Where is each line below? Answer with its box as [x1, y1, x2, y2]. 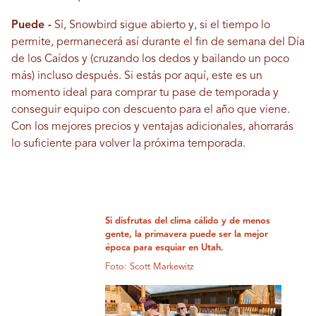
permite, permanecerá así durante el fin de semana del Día [11, 37, 305, 49]
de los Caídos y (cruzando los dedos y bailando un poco [11, 54, 289, 66]
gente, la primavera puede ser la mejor [105, 230, 269, 240]
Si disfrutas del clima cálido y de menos [105, 217, 271, 226]
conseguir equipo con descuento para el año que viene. [11, 104, 290, 116]
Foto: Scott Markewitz [105, 262, 195, 272]
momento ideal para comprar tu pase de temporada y [11, 87, 279, 99]
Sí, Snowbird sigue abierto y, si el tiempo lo [51, 20, 270, 32]
